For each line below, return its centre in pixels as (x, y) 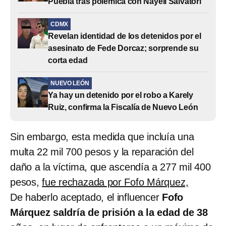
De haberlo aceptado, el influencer (85, 197)
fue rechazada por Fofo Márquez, (115, 182)
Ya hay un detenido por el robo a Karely (121, 95)
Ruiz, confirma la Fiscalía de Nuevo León (123, 107)
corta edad (68, 60)
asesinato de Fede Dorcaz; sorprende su (123, 48)
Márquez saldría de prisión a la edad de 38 (109, 212)
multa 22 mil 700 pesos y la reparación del (102, 152)
